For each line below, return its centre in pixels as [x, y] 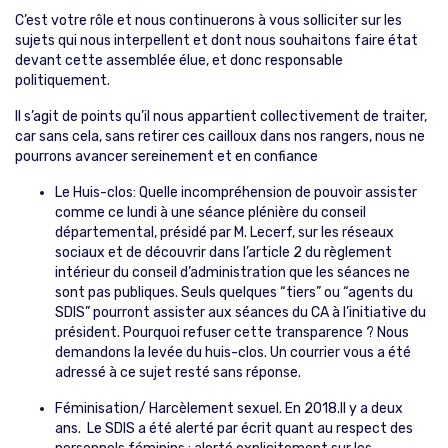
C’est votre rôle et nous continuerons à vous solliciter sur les [208, 20]
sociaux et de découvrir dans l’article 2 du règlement [223, 252]
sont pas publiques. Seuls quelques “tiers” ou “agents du [234, 292]
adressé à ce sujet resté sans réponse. [178, 372]
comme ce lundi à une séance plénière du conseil [210, 212]
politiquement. [62, 80]
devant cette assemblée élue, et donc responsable [179, 60]
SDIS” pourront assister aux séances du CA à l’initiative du [240, 312]
